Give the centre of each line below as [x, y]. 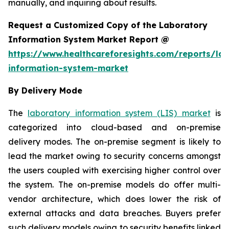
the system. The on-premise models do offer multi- [114, 184]
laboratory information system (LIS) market [119, 113]
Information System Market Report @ [89, 39]
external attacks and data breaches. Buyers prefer [114, 213]
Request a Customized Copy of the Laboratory [108, 25]
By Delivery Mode [45, 90]
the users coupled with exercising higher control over [114, 170]
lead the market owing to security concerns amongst [114, 156]
